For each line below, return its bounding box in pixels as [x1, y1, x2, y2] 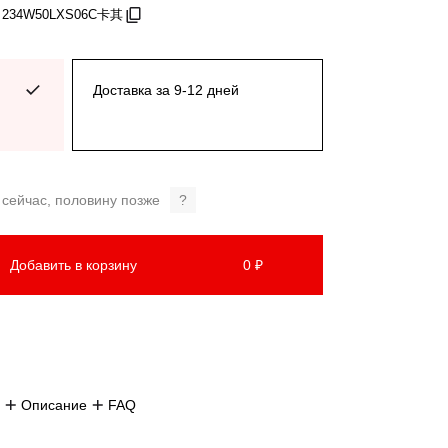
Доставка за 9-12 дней [93, 82, 239, 98]
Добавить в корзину [9, 256, 137, 273]
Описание [21, 397, 87, 413]
